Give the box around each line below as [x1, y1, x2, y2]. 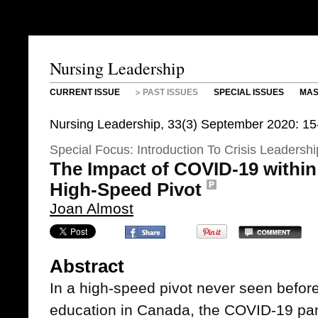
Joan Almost [50, 200, 133, 216]
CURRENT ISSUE [50, 87, 120, 97]
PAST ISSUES [143, 87, 198, 97]
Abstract [50, 256, 124, 276]
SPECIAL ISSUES [214, 87, 284, 97]
